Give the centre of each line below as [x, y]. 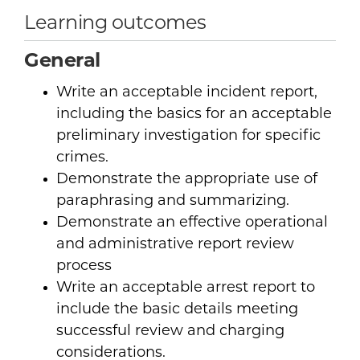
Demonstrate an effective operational [192, 223]
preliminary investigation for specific [188, 136]
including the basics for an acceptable [194, 114]
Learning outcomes [115, 24]
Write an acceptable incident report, [187, 92]
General [62, 61]
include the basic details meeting [177, 309]
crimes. [82, 157]
